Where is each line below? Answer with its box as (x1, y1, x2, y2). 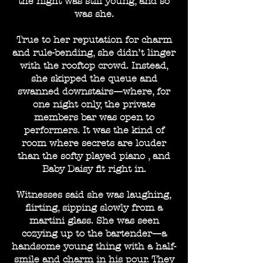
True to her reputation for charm (16, 34, 172, 45)
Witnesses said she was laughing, (16, 189, 171, 200)
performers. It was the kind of (23, 124, 164, 136)
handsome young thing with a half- (12, 241, 176, 252)
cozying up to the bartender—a (21, 228, 167, 239)
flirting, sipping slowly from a (25, 202, 163, 213)
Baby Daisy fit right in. (42, 163, 146, 174)
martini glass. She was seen (29, 215, 159, 226)
